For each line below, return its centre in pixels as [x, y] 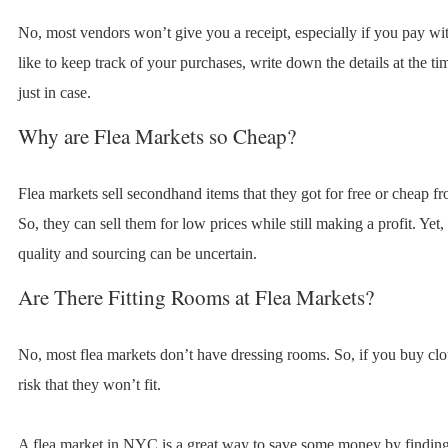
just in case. [54, 93]
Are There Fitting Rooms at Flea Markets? [195, 297]
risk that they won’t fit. [89, 385]
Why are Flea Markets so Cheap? [156, 136]
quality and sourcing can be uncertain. [137, 254]
